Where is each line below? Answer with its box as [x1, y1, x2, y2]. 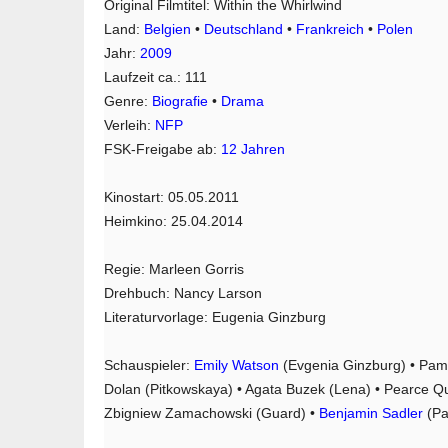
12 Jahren [221, 141, 285, 158]
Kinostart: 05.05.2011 [104, 189, 239, 206]
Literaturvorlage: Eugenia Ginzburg [104, 309, 326, 326]
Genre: [104, 93, 152, 110]
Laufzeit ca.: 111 [104, 69, 207, 86]
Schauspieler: [104, 357, 194, 374]
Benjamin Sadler [319, 405, 423, 422]
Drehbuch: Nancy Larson [104, 285, 262, 302]
